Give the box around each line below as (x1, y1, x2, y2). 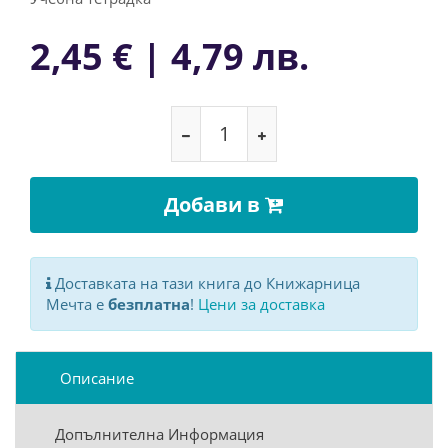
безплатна (108, 294, 190, 314)
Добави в (164, 191, 265, 218)
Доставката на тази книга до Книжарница (51, 273, 360, 293)
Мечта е (46, 294, 108, 314)
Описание (60, 368, 134, 388)
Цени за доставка (198, 294, 325, 314)
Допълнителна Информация (55, 424, 264, 444)
